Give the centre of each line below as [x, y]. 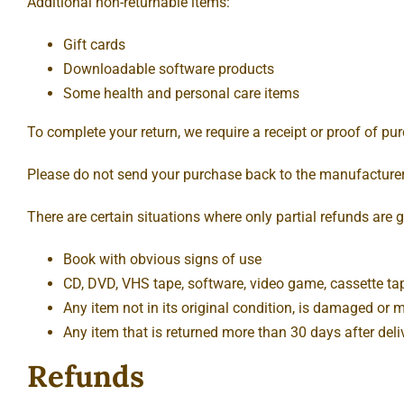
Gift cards [94, 44]
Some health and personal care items [181, 93]
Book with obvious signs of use [162, 259]
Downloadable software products [169, 69]
